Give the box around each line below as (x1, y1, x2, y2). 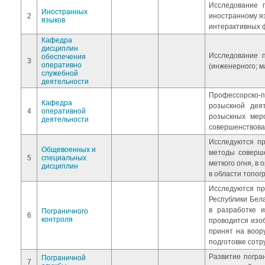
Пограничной (41, 254, 86, 262)
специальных (41, 154, 86, 162)
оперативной (41, 107, 86, 115)
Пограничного (41, 207, 88, 215)
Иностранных (41, 8, 88, 16)
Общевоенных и (41, 146, 96, 154)
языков (41, 16, 65, 24)
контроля (41, 215, 73, 224)
